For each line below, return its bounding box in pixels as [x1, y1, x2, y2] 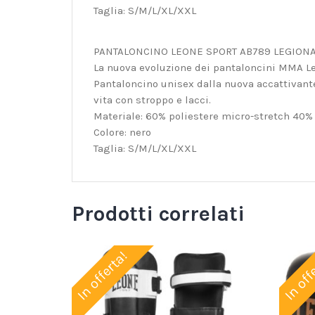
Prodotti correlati [72, 201, 245, 227]
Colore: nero [94, 126, 151, 139]
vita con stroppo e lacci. [94, 94, 211, 107]
